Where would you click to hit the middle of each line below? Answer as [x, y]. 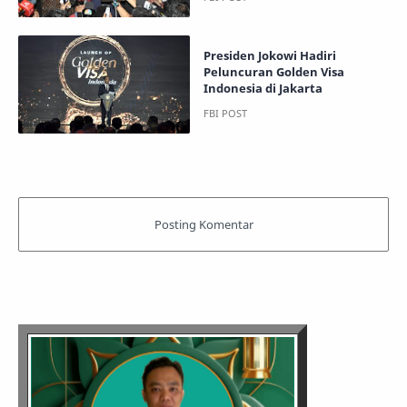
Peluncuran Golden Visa [274, 72]
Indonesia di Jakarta [263, 89]
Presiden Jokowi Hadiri [270, 56]
